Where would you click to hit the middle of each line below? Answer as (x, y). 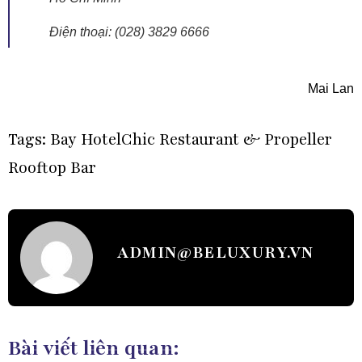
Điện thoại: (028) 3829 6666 (130, 32)
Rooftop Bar (52, 168)
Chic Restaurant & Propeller (226, 139)
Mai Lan (331, 89)
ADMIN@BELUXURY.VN (215, 253)
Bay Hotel (85, 139)
